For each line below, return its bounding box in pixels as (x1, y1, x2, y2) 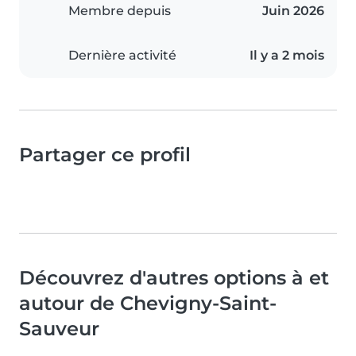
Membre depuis (68, 3, 171, 19)
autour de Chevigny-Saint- (19, 292, 277, 315)
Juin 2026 (262, 3, 324, 19)
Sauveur (19, 317, 99, 341)
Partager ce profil (19, 143, 191, 167)
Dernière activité (68, 48, 176, 64)
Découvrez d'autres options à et (19, 266, 329, 290)
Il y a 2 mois (250, 48, 324, 64)
